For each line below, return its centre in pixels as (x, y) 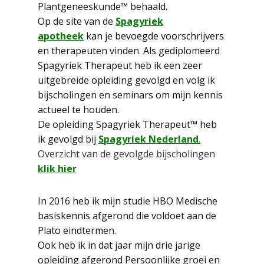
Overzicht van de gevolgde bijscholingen (126, 154)
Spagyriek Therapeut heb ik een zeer (120, 65)
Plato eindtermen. (77, 230)
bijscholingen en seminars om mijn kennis (130, 95)
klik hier (57, 169)
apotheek (61, 36)
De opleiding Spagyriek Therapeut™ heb (127, 124)
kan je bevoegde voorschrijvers (155, 36)
